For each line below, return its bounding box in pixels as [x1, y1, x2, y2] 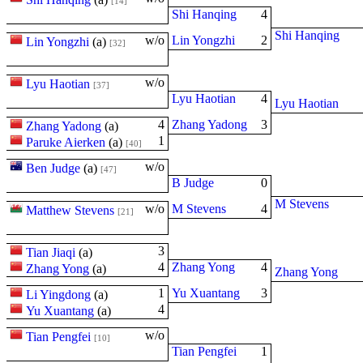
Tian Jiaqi [26, 246, 75, 259]
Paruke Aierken [26, 135, 105, 149]
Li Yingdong [26, 288, 91, 301]
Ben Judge [26, 161, 80, 175]
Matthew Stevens [26, 203, 114, 217]
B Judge [172, 176, 214, 190]
